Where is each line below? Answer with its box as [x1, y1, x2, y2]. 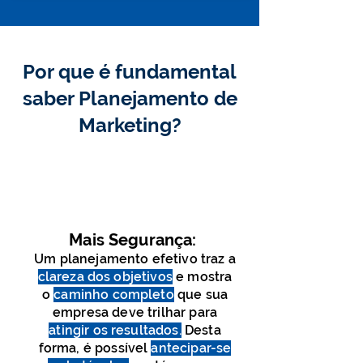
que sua [173, 287, 228, 302]
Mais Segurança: [69, 230, 201, 250]
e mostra [172, 269, 233, 284]
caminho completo [53, 287, 174, 302]
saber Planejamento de [22, 87, 237, 110]
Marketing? [78, 113, 181, 137]
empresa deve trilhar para [52, 305, 217, 320]
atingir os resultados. [49, 322, 181, 338]
